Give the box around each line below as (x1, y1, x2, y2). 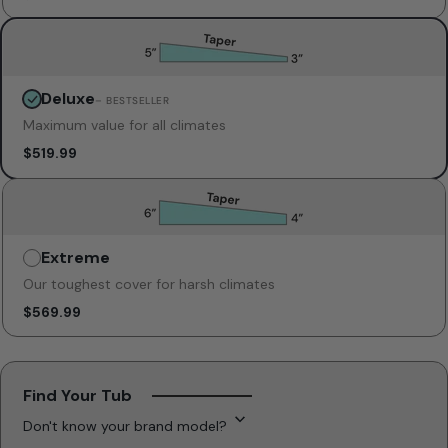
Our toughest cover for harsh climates (23, 274, 275, 293)
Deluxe (41, 87, 95, 109)
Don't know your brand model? (23, 416, 227, 435)
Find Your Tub (23, 384, 132, 406)
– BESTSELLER (95, 93, 169, 107)
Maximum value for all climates (23, 115, 226, 134)
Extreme (41, 246, 110, 268)
